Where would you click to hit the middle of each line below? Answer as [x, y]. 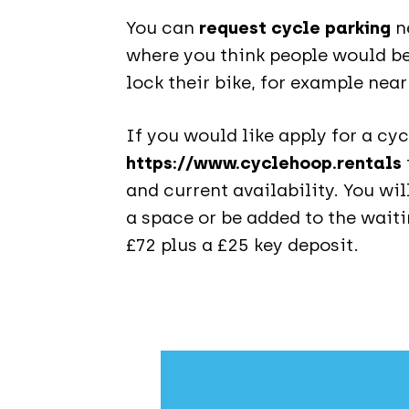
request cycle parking [294, 28]
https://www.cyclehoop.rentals [263, 163]
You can [162, 28]
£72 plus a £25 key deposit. [242, 245]
